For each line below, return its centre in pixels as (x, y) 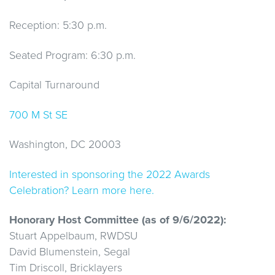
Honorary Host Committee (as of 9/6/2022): (118, 220)
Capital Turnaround (54, 85)
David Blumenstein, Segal (70, 252)
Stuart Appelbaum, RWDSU (73, 236)
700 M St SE (38, 114)
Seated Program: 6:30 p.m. (72, 55)
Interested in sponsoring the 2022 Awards (110, 174)
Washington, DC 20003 (65, 145)
